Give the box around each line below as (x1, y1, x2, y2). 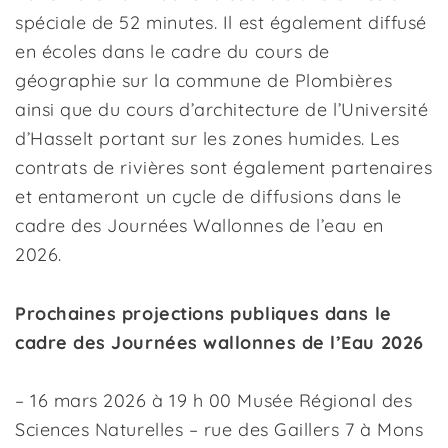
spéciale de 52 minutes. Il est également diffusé (15, 11, 427, 34)
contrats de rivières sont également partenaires (15, 156, 433, 179)
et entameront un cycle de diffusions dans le (15, 185, 402, 208)
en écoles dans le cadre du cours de (15, 40, 330, 63)
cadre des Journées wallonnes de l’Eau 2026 (15, 331, 424, 354)
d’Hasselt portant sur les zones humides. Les (15, 127, 400, 150)
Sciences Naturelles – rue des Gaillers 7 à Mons (15, 418, 424, 441)
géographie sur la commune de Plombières (15, 69, 393, 92)
